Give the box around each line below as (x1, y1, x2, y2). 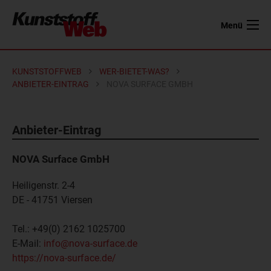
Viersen (59, 194, 93, 206)
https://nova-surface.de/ (12, 252, 116, 264)
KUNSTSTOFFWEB (12, 67, 82, 76)
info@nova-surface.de (44, 238, 137, 249)
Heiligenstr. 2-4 (12, 180, 75, 191)
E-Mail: (12, 238, 44, 249)
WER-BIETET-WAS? (99, 67, 169, 76)
